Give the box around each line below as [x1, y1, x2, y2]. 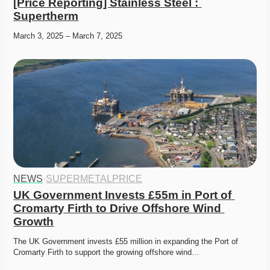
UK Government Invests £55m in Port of [13, 189, 232, 202]
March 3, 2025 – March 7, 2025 [13, 31, 123, 41]
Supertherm [13, 10, 79, 23]
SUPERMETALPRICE [46, 174, 143, 184]
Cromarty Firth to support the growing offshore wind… [13, 248, 200, 257]
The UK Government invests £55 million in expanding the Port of [13, 237, 239, 246]
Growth [13, 215, 54, 228]
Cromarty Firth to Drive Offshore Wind [13, 202, 222, 215]
